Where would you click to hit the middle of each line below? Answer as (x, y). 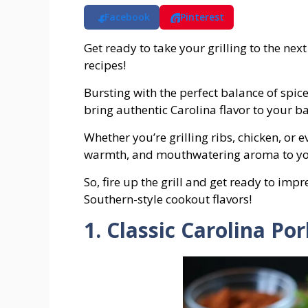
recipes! (105, 65)
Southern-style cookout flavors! (168, 199)
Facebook (127, 17)
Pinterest (202, 17)
